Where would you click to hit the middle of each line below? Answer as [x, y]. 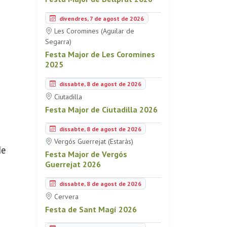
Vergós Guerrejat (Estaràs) [93, 141]
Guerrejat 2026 [73, 164]
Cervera [65, 196]
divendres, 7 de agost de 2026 [101, 18]
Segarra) [58, 42]
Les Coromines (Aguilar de [93, 31]
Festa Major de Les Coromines [100, 54]
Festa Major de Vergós [86, 154]
